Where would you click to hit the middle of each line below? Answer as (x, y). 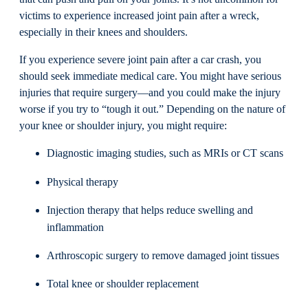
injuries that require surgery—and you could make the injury (150, 93)
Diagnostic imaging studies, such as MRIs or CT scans (165, 154)
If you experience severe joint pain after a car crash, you (140, 60)
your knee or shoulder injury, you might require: (123, 126)
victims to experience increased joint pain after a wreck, (139, 15)
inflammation (75, 227)
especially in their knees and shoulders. (103, 32)
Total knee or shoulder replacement (123, 284)
